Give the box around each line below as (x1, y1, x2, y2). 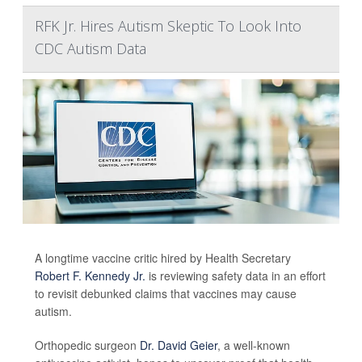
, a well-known (217, 336, 290, 353)
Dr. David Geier (140, 336, 217, 353)
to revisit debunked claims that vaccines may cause (35, 284, 297, 301)
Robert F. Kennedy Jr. (35, 267, 145, 284)
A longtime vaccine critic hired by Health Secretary (35, 249, 291, 266)
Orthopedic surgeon (35, 336, 140, 353)
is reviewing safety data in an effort (145, 267, 326, 284)
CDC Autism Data (35, 39, 146, 59)
